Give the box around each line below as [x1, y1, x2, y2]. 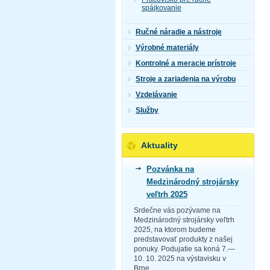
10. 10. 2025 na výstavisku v [134, 254, 226, 263]
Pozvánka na [146, 164, 194, 174]
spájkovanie [142, 4, 181, 13]
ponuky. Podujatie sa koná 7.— [134, 244, 235, 253]
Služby [136, 105, 159, 115]
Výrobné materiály [136, 43, 199, 52]
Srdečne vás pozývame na [134, 206, 221, 215]
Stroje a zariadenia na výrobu [136, 74, 236, 83]
